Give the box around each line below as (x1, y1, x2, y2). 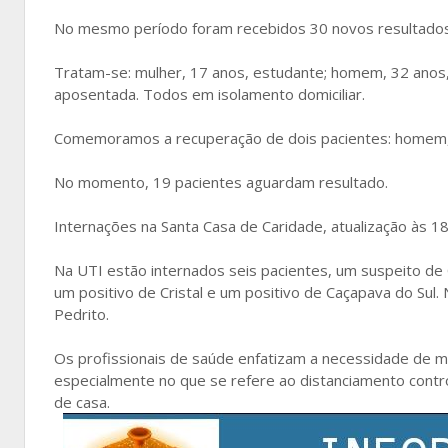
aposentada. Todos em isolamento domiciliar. (54, 84, 365, 104)
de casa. (54, 392, 110, 412)
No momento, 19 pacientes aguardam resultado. (54, 172, 388, 192)
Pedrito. (54, 304, 109, 324)
